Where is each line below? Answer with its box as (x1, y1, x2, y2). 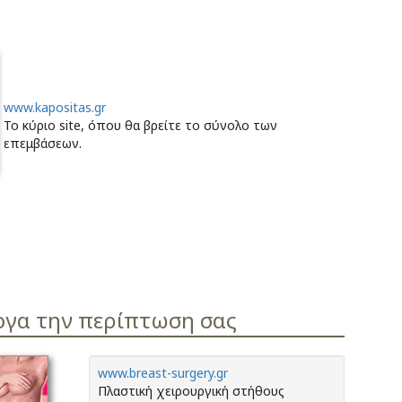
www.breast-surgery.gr (98, 364, 228, 381)
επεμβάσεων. (4, 135, 82, 152)
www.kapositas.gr (4, 99, 106, 116)
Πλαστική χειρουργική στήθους (98, 382, 284, 399)
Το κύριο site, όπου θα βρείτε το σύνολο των (4, 117, 277, 134)
